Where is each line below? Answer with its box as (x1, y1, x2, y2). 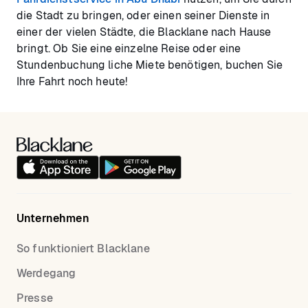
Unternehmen (16, 211, 89, 226)
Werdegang (16, 266, 76, 281)
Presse (16, 291, 53, 306)
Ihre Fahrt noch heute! (16, 74, 128, 89)
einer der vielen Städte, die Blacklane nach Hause (16, 25, 272, 40)
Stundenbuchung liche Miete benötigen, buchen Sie (16, 58, 283, 73)
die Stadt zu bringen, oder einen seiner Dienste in (16, 8, 270, 23)
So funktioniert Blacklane (16, 241, 150, 256)
